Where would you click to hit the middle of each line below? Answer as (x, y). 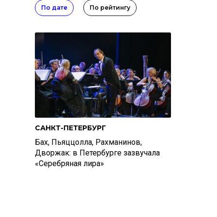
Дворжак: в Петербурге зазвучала (97, 153)
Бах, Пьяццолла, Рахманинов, (88, 142)
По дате (54, 8)
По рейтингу (110, 8)
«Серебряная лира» (70, 163)
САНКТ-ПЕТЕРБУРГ (70, 128)
